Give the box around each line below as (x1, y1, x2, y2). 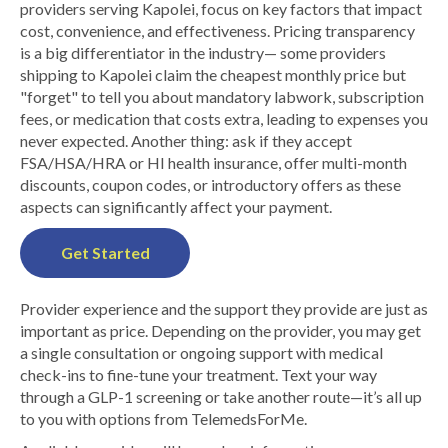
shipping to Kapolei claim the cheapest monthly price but (20, 65, 406, 84)
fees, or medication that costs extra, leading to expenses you (20, 109, 428, 128)
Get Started (61, 243, 150, 262)
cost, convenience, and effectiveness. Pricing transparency (20, 21, 415, 40)
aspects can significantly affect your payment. (20, 197, 332, 216)
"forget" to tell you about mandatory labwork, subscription (20, 87, 424, 106)
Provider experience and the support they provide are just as (20, 299, 428, 318)
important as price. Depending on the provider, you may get (20, 321, 421, 340)
